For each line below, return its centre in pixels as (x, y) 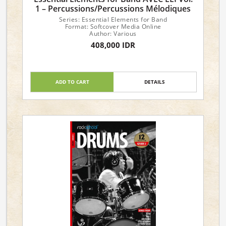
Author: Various (113, 34)
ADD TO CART (72, 82)
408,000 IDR (113, 45)
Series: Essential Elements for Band (113, 19)
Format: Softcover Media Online (113, 26)
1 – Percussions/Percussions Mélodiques (113, 9)
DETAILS (155, 82)
